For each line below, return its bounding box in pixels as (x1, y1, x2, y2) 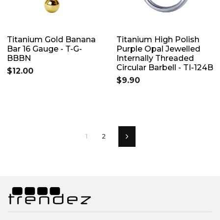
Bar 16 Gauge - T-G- (7, 44, 82, 54)
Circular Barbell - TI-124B (116, 62, 213, 72)
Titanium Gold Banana (7, 34, 96, 44)
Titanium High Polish (116, 34, 199, 44)
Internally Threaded (116, 53, 194, 63)
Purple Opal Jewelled (116, 44, 200, 54)
